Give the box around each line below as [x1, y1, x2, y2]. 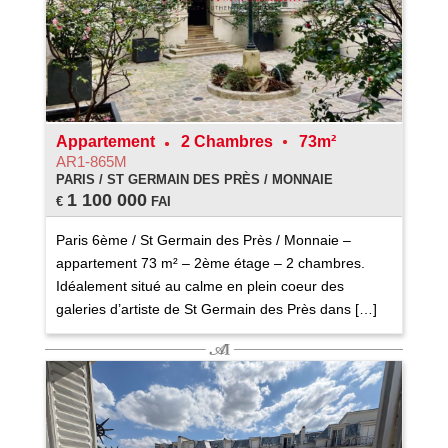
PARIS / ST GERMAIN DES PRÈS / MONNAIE [55, 172, 333, 188]
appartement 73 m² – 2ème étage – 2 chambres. [55, 255, 365, 272]
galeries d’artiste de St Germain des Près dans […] [55, 301, 377, 318]
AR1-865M [55, 153, 127, 171]
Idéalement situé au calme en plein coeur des [55, 278, 344, 295]
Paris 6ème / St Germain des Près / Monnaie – [55, 232, 351, 249]
